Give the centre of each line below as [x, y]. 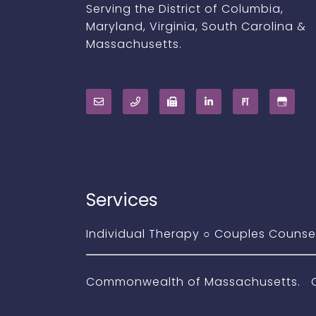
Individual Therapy [143, 234]
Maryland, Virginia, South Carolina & [196, 26]
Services [122, 200]
